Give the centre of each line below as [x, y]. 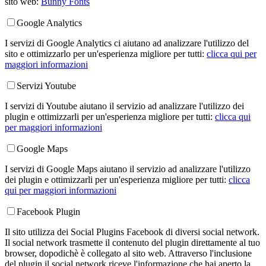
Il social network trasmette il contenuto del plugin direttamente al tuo [132, 242]
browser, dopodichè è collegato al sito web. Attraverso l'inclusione [128, 253]
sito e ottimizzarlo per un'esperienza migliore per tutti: [106, 53]
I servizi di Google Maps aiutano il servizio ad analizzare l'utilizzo [128, 169]
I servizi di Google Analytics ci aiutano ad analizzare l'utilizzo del [127, 43]
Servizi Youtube [46, 85]
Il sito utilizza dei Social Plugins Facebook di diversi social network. [132, 232]
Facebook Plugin [48, 211]
